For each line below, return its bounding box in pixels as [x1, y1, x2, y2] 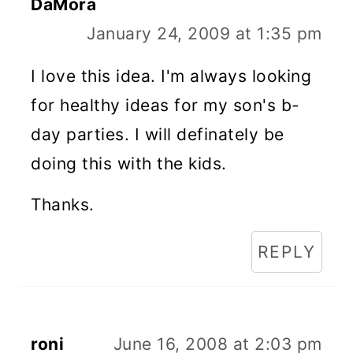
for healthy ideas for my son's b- [31, 95, 300, 115]
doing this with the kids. [31, 153, 227, 173]
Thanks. [31, 194, 95, 214]
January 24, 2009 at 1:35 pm [87, 23, 322, 43]
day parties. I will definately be [31, 124, 284, 144]
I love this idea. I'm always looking [31, 65, 312, 86]
